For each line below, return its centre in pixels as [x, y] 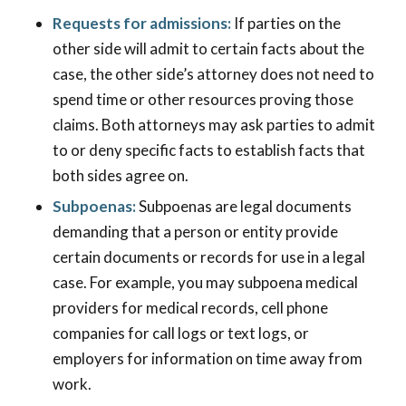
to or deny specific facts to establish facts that [208, 150]
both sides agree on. [120, 176]
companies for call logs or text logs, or [180, 333]
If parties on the [287, 24]
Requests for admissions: [143, 24]
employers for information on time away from [207, 359]
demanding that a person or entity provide [195, 232]
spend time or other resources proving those [203, 100]
